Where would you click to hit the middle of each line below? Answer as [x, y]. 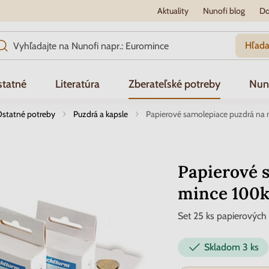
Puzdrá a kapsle [101, 114]
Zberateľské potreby [174, 84]
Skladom [223, 247]
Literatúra [77, 84]
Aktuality [173, 11]
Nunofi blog [224, 11]
